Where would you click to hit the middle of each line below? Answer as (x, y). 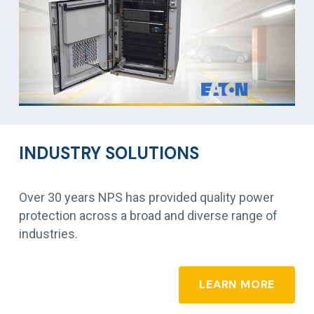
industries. (48, 234)
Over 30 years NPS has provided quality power (146, 198)
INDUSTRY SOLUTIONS (109, 153)
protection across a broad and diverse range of (148, 216)
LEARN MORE (237, 285)
